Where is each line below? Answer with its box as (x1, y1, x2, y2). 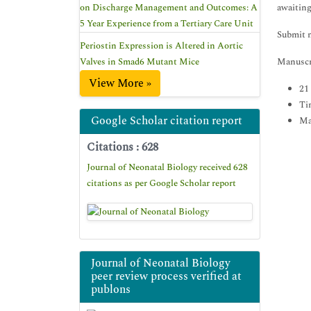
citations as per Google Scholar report (87, 176, 236, 190)
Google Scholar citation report (91, 112, 242, 129)
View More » (89, 75, 151, 92)
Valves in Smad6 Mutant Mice (80, 55, 199, 69)
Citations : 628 (87, 139, 158, 155)
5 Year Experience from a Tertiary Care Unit (80, 17, 253, 31)
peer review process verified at (91, 267, 242, 285)
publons (91, 280, 131, 298)
